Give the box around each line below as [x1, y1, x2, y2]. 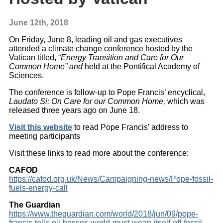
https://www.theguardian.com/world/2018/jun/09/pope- [9, 210, 198, 219]
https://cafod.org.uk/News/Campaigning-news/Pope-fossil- [9, 175, 213, 184]
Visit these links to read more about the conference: [9, 149, 189, 158]
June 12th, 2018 [9, 18, 68, 27]
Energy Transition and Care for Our [61, 53, 184, 62]
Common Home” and [9, 62, 85, 71]
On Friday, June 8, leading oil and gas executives [9, 35, 182, 44]
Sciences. [9, 71, 44, 80]
